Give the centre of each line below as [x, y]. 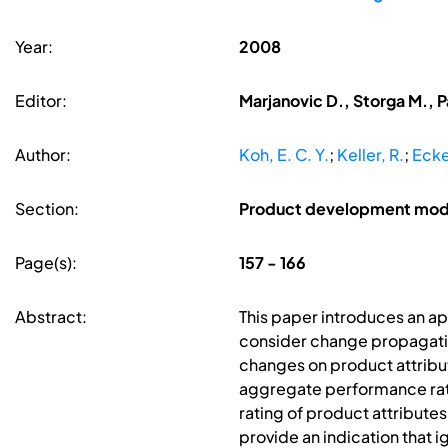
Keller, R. [370, 155]
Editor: [41, 101]
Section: [47, 209]
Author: [43, 155]
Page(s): [46, 263]
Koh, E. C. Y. [283, 155]
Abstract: [51, 317]
